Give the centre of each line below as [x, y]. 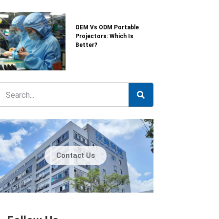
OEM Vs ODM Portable [107, 27]
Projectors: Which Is [104, 36]
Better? [86, 45]
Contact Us [75, 155]
